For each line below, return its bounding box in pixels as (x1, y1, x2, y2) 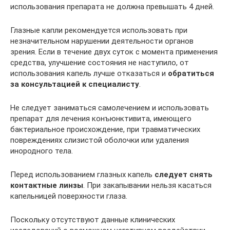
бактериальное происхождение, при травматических (10, 124, 200, 134)
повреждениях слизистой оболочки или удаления (10, 135, 189, 145)
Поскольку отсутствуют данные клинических (10, 215, 175, 224)
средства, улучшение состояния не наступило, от (10, 57, 189, 67)
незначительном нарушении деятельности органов (10, 36, 194, 46)
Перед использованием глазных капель (10, 169, 155, 179)
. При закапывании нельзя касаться (83, 180, 212, 190)
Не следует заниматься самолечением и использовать (10, 103, 209, 112)
